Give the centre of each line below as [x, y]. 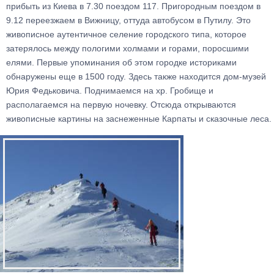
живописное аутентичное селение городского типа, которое [126, 34]
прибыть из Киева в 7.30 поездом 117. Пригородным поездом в [133, 6]
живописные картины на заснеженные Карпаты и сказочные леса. [139, 119]
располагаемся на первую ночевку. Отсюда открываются [121, 105]
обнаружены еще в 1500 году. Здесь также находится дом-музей [136, 76]
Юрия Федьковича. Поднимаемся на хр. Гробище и [110, 91]
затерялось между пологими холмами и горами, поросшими [128, 48]
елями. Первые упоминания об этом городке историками [121, 62]
